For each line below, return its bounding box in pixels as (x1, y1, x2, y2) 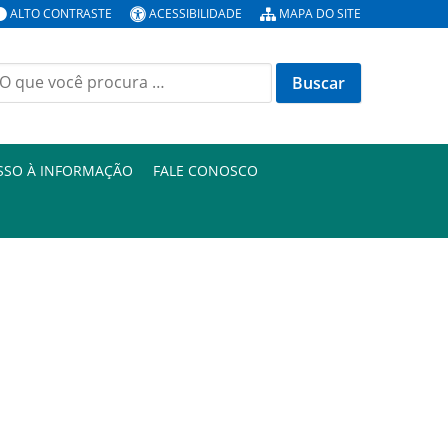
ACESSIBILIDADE (149, 5, 242, 22)
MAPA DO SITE (279, 5, 361, 22)
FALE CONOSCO (153, 161, 258, 180)
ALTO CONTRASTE (10, 5, 112, 22)
